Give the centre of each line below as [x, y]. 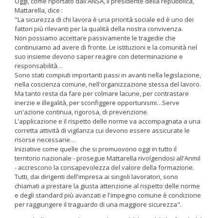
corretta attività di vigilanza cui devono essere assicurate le [102, 130]
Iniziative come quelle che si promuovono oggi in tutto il [96, 149]
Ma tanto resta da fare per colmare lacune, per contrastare [102, 93]
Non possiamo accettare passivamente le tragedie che [95, 38]
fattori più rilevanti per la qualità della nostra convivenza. [99, 29]
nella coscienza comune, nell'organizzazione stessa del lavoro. [108, 84]
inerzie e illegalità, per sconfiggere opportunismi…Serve [97, 103]
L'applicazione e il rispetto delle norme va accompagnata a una [108, 121]
